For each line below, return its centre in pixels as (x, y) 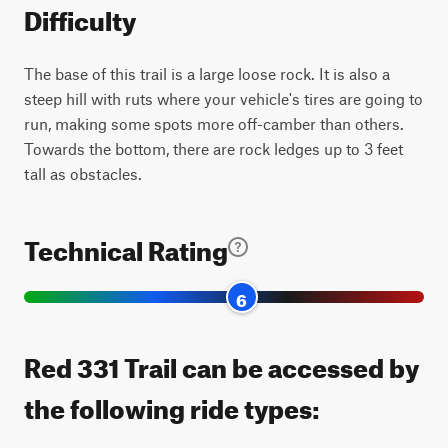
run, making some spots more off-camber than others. (214, 123)
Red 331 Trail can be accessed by (221, 363)
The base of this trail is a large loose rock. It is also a (207, 73)
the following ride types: (172, 404)
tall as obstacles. (83, 173)
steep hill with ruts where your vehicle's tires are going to (223, 98)
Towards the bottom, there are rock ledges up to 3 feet (213, 148)
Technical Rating (126, 246)
